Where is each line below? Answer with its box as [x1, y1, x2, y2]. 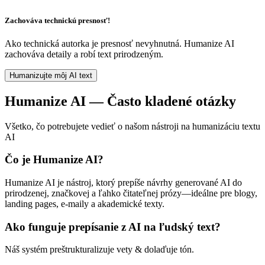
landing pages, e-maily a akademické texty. [5, 198, 164, 209]
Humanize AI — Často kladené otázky [5, 93, 236, 109]
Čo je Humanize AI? [5, 153, 104, 166]
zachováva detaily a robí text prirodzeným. [5, 49, 163, 59]
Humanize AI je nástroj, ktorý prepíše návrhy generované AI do [5, 177, 242, 188]
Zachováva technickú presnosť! [5, 15, 110, 25]
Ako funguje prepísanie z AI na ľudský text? [5, 220, 221, 233]
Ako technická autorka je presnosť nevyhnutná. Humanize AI [5, 38, 234, 49]
